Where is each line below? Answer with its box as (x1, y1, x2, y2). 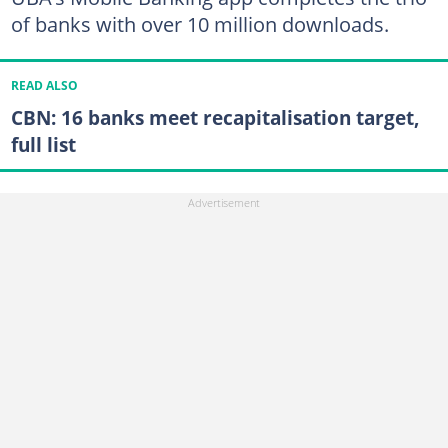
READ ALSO (10, 78, 78, 94)
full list (10, 131, 76, 159)
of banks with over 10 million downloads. (10, 10, 389, 38)
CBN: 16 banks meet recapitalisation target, (10, 104, 420, 132)
